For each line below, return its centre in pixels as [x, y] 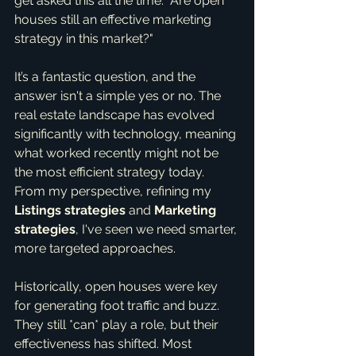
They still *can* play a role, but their [118, 325]
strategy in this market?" [84, 39]
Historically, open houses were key [118, 286]
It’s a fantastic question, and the [106, 77]
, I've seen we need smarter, [158, 229]
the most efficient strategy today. [111, 172]
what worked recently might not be [118, 153]
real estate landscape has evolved [116, 115]
